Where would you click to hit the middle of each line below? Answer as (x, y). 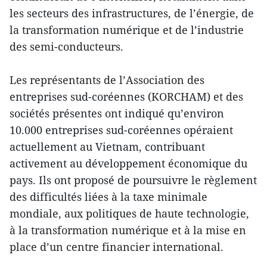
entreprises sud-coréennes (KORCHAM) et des (126, 97)
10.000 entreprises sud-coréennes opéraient (121, 130)
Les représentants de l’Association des (107, 80)
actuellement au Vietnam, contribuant (107, 147)
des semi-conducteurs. (66, 47)
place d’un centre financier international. (117, 247)
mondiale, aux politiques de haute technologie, (129, 214)
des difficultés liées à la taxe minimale (108, 197)
